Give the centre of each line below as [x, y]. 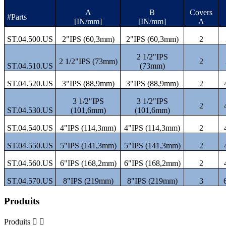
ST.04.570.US [30, 181]
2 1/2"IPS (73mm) [88, 62]
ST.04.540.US [30, 128]
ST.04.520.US [30, 84]
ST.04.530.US [30, 110]
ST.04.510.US [30, 66]
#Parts [17, 17]
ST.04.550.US [30, 146]
